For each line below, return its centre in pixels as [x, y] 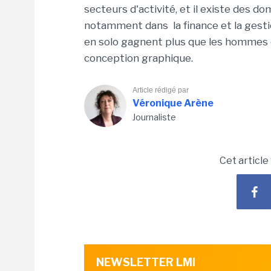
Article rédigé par [161, 90]
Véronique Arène [173, 103]
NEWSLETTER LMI [146, 262]
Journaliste [154, 117]
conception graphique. [139, 58]
